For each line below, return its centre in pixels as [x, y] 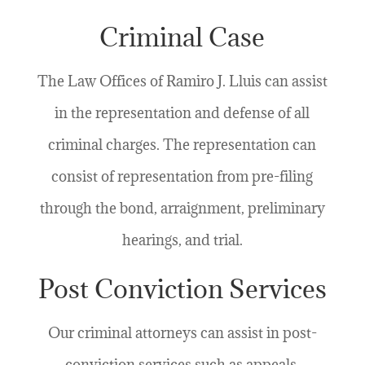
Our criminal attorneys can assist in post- [182, 333]
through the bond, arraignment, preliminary [182, 209]
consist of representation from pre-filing [182, 177]
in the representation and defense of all [182, 113]
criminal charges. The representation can [182, 145]
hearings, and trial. [182, 240]
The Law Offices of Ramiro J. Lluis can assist [182, 81]
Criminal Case [182, 37]
